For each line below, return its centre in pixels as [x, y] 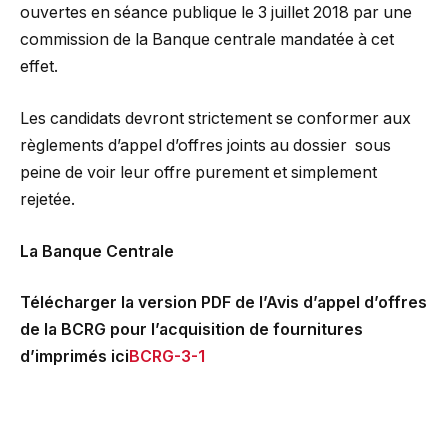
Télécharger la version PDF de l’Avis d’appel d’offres [223, 303]
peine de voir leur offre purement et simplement [198, 173]
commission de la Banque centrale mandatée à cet [207, 40]
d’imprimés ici [74, 357]
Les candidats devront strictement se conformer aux [215, 119]
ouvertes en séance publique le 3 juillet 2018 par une [216, 13]
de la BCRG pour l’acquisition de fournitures [191, 330]
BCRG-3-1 [167, 357]
